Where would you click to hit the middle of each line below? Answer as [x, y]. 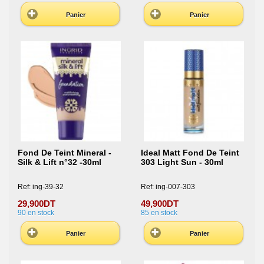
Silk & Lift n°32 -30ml [60, 162]
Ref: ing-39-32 [41, 187]
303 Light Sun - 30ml [182, 162]
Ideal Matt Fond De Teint [190, 153]
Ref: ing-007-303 [168, 187]
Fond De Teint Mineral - [65, 153]
